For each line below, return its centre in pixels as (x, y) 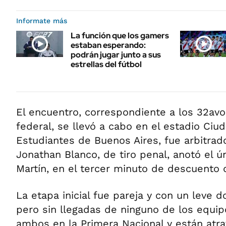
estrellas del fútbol (106, 64)
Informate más (42, 20)
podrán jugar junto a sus (116, 54)
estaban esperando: (108, 45)
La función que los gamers (120, 35)
